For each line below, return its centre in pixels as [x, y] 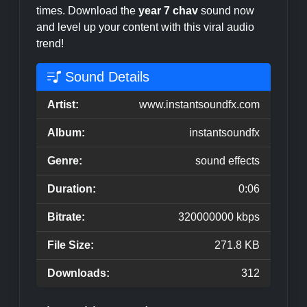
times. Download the [87, 11]
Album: [66, 133]
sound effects [228, 161]
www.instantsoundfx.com [199, 105]
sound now [226, 11]
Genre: [65, 161]
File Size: [71, 245]
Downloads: [78, 273]
